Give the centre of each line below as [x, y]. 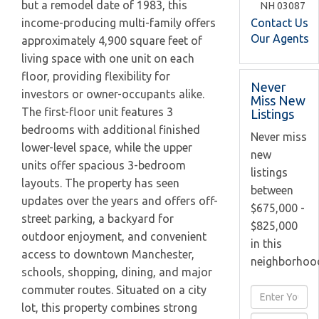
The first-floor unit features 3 [97, 112]
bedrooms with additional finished [111, 130]
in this [266, 243]
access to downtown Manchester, [108, 254]
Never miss [279, 136]
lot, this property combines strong [109, 308]
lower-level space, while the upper [107, 147]
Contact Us [279, 22]
